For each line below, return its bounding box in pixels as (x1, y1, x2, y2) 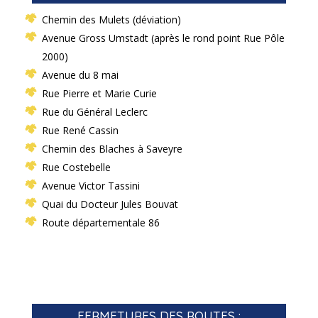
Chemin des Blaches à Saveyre (41, 142, 182, 156)
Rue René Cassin (41, 124, 119, 138)
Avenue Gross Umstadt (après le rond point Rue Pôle (41, 31, 285, 45)
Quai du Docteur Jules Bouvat (41, 197, 178, 212)
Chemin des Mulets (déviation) (41, 13, 181, 27)
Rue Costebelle (41, 160, 111, 175)
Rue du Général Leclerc (41, 105, 148, 119)
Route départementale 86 (41, 216, 160, 230)
